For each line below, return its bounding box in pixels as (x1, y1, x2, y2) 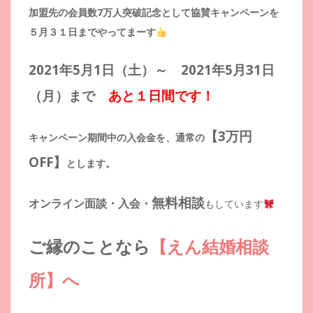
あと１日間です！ (108, 87, 214, 105)
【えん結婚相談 (150, 235, 269, 259)
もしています (205, 197, 263, 211)
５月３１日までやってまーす (29, 25, 156, 39)
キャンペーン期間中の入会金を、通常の (29, 131, 205, 145)
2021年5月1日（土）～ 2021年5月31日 (29, 61, 275, 79)
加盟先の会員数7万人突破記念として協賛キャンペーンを (29, 6, 279, 20)
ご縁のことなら (29, 235, 150, 259)
